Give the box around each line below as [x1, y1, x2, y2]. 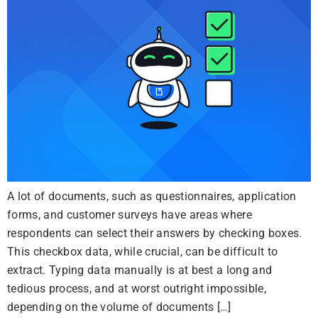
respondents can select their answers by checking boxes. [7, 226, 302, 240]
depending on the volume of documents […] [7, 300, 231, 314]
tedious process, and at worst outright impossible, [7, 282, 267, 295]
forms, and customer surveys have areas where [7, 208, 253, 221]
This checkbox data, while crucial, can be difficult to [7, 245, 278, 258]
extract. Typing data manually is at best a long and [7, 263, 273, 277]
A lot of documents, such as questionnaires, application [7, 190, 297, 203]
